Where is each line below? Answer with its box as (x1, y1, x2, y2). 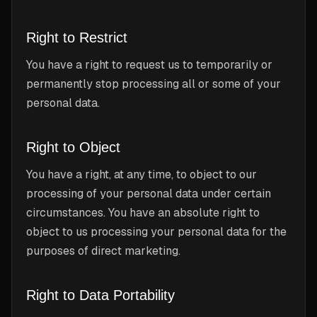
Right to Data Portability (26, 287, 175, 303)
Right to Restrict (26, 30, 127, 45)
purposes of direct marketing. (26, 243, 180, 258)
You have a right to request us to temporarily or (26, 57, 272, 72)
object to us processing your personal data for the (26, 224, 287, 239)
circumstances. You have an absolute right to (26, 205, 260, 220)
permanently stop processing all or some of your (26, 76, 281, 91)
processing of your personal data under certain (26, 186, 271, 201)
